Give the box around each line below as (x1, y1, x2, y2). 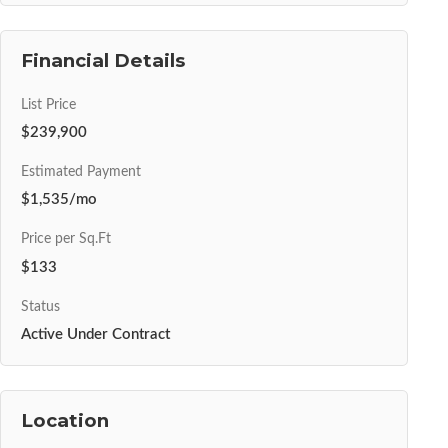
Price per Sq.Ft (21, 232, 111, 247)
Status (21, 299, 60, 314)
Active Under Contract (21, 326, 170, 342)
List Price (21, 98, 76, 113)
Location (21, 408, 109, 432)
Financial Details (21, 49, 185, 73)
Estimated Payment (21, 165, 141, 180)
